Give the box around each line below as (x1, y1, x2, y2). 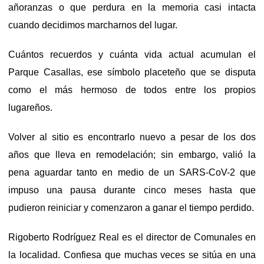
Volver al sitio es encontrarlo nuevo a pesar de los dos (8, 131, 256, 142)
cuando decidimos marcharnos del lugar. (8, 19, 177, 30)
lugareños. (8, 102, 52, 113)
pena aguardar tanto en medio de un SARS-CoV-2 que (8, 167, 256, 177)
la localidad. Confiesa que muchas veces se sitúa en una (8, 249, 256, 260)
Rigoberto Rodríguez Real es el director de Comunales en (8, 232, 256, 242)
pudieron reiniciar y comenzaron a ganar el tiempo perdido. (8, 202, 254, 213)
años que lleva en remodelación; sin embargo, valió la (8, 149, 256, 160)
